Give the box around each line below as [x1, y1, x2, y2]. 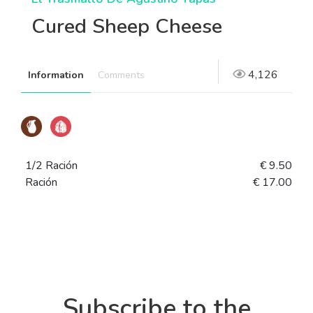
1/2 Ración [25, 157, 78, 173]
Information [28, 68, 84, 82]
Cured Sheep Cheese [31, 12, 222, 40]
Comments [98, 68, 145, 82]
